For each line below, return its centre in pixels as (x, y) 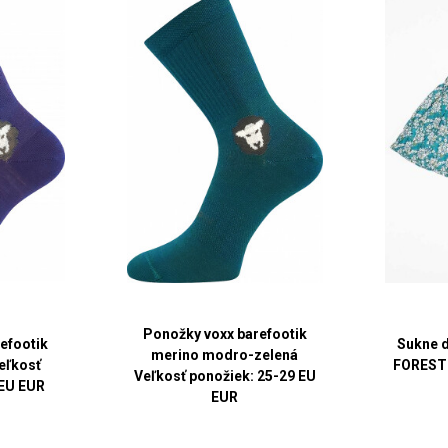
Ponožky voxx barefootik (224, 333)
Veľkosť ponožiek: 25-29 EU (224, 375)
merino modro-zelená (225, 354)
